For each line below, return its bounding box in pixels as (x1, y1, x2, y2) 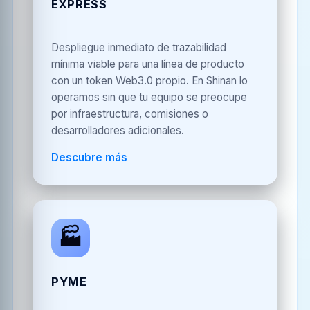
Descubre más (51, 150, 127, 164)
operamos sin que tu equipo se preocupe (51, 90, 247, 104)
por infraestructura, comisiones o (51, 107, 208, 120)
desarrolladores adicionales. (51, 123, 184, 137)
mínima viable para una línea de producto (51, 57, 244, 71)
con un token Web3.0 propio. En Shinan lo (51, 73, 248, 87)
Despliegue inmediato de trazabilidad (51, 40, 226, 54)
